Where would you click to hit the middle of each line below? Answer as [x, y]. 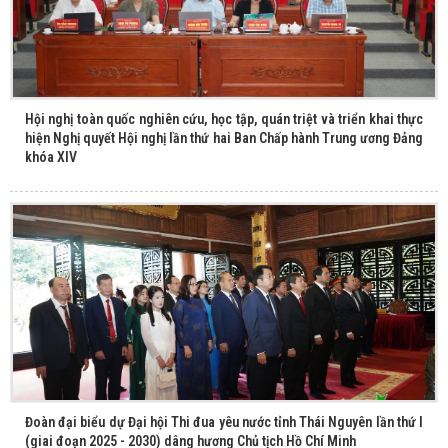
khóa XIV [51, 156]
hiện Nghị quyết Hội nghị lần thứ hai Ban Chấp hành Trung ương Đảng [224, 137]
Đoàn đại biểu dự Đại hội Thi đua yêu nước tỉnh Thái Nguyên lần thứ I [224, 422]
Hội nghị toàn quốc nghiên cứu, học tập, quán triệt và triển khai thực [224, 118]
